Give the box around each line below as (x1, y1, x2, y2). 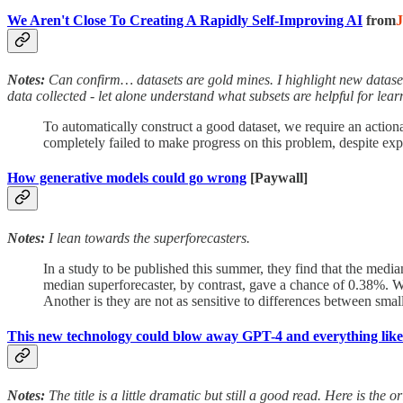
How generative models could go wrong (7, 170, 246, 186)
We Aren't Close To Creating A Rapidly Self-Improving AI (7, 12, 363, 28)
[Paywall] (246, 170, 308, 186)
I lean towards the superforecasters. (45, 229, 250, 246)
